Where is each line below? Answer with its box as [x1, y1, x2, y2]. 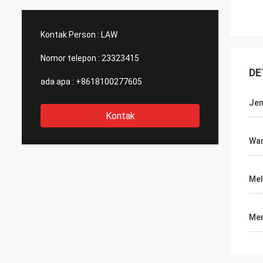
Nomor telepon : [41, 53, 100, 63]
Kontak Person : [41, 30, 99, 39]
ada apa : [41, 77, 74, 86]
